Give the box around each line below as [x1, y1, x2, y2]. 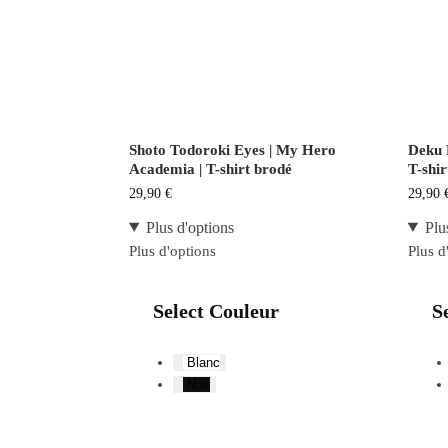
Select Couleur [153, 299, 280, 322]
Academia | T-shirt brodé [128, 160, 292, 177]
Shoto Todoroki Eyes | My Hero [128, 141, 336, 158]
